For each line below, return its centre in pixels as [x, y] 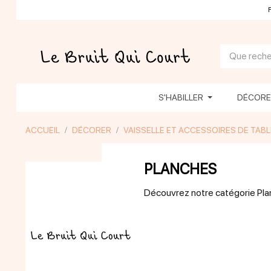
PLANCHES [180, 169]
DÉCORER [91, 130]
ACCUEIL [42, 130]
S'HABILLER [181, 97]
